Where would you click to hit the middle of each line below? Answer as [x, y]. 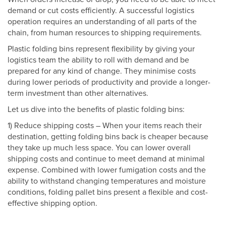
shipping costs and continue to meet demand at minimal [106, 159]
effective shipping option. [52, 204]
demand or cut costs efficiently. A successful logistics [101, 11]
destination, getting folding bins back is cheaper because [108, 137]
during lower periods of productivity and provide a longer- [109, 82]
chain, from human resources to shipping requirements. [105, 33]
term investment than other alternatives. [78, 94]
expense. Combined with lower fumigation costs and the [107, 170]
